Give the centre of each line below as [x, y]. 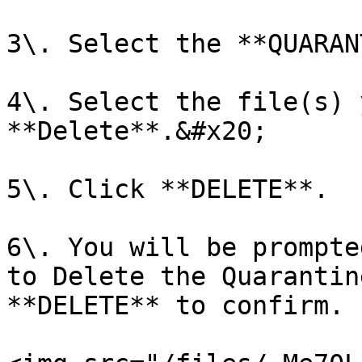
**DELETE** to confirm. [175, 305]
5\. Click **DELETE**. [168, 189]
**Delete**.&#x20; [137, 131]
